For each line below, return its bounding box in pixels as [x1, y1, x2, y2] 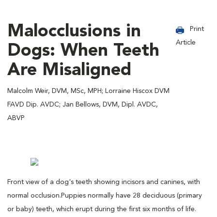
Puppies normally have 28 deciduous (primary [61, 192, 202, 199]
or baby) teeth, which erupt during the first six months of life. [7, 205, 196, 213]
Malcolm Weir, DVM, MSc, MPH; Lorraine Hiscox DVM [7, 87, 170, 94]
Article [176, 39, 196, 46]
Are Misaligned [7, 62, 131, 79]
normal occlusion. [7, 192, 61, 199]
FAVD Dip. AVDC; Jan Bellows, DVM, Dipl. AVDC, [7, 101, 158, 108]
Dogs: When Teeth [7, 42, 159, 60]
